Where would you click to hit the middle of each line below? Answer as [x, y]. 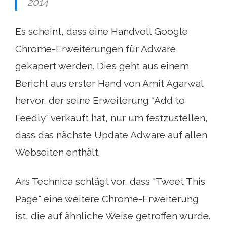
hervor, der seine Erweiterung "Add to [100, 100]
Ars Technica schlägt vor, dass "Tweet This [110, 181]
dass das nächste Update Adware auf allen [111, 135]
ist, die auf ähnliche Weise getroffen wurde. [113, 216]
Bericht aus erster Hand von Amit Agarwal [109, 83]
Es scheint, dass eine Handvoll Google [102, 31]
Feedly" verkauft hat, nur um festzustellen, [111, 117]
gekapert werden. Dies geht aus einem [102, 66]
